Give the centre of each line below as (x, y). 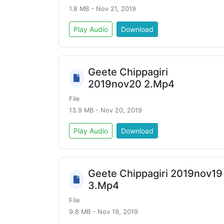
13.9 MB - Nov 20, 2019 (105, 110)
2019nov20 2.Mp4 (131, 84)
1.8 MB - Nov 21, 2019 (102, 9)
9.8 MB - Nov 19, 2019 (103, 212)
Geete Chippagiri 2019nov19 (155, 173)
